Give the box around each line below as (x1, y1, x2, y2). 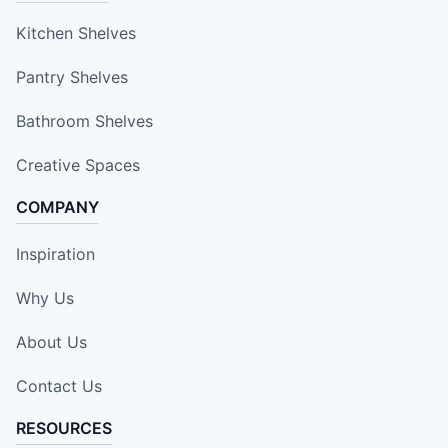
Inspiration (16, 243, 95, 264)
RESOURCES (16, 417, 112, 438)
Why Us (16, 287, 74, 308)
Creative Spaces (16, 154, 140, 175)
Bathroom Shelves (16, 110, 153, 131)
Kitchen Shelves (16, 22, 136, 43)
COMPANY (16, 196, 99, 217)
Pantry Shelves (16, 66, 128, 87)
